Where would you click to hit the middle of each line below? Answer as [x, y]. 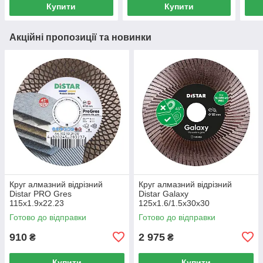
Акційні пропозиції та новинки [80, 37]
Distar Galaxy [163, 193]
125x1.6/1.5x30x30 [174, 203]
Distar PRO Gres [41, 193]
